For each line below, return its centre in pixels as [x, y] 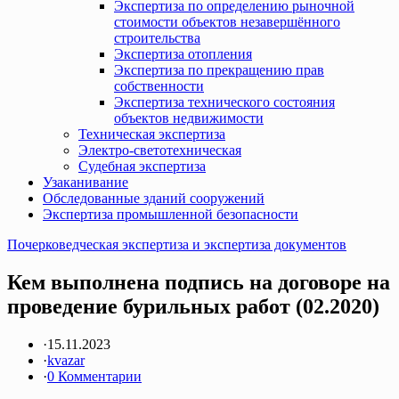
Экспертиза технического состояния [224, 102]
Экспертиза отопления [183, 54]
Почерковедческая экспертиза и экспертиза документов [177, 244]
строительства [157, 38]
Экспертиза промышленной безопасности [171, 214]
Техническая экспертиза [152, 134]
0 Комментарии [94, 376]
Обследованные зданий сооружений [154, 198]
